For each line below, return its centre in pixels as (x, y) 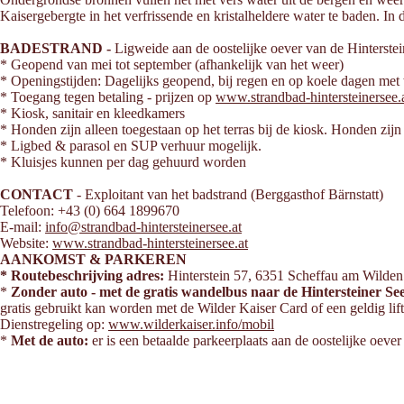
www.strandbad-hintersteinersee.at (150, 243)
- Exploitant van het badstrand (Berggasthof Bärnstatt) (228, 194)
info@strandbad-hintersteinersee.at (143, 227)
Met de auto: (50, 340)
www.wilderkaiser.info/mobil (191, 324)
